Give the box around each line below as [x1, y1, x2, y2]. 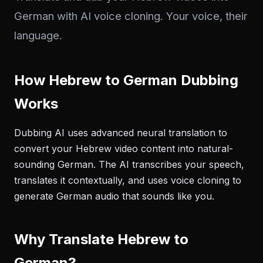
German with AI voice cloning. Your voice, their [14, 9, 248, 22]
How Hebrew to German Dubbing [14, 72, 238, 89]
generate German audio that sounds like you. [14, 190, 214, 202]
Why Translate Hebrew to [14, 231, 188, 248]
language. [14, 29, 62, 42]
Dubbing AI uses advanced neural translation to [14, 127, 227, 139]
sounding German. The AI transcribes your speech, [14, 159, 244, 170]
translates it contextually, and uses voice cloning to [14, 174, 241, 186]
